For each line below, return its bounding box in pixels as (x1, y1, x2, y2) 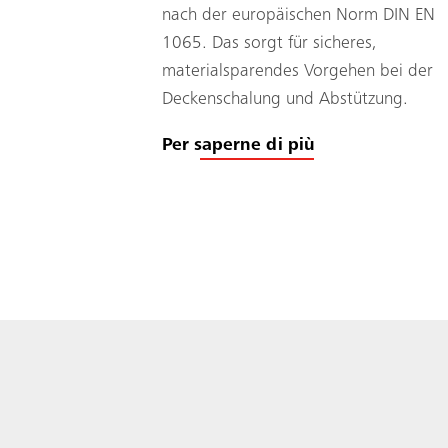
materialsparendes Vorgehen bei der (162, 62, 433, 81)
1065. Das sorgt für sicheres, (162, 34, 377, 53)
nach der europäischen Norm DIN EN (162, 6, 435, 25)
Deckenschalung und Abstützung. (162, 90, 408, 109)
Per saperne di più (162, 136, 314, 155)
